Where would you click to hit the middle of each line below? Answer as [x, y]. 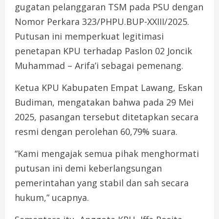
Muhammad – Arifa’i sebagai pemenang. [99, 65]
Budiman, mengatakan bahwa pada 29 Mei [104, 102]
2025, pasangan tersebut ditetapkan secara [107, 117]
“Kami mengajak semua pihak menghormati [107, 153]
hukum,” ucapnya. [52, 197]
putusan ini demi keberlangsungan [88, 168]
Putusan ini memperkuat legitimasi [89, 36]
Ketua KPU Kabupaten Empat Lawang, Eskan [109, 87]
